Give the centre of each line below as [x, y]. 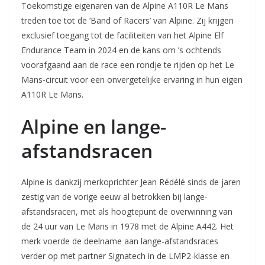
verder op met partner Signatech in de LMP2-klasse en [125, 256]
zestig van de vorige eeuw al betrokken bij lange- [114, 196]
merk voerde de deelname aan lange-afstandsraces [120, 241]
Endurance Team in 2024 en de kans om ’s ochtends [121, 50]
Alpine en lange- [94, 126]
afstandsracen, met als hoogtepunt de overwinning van [127, 211]
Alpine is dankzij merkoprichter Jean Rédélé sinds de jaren [131, 182]
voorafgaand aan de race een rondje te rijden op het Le [128, 64]
